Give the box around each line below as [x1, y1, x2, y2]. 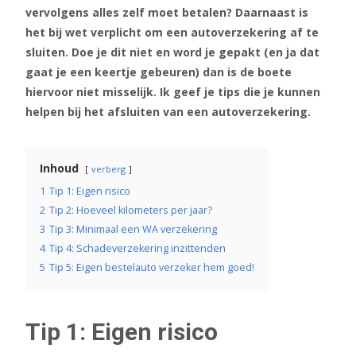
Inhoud [40, 161, 79, 176]
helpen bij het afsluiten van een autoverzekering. [25, 104, 311, 119]
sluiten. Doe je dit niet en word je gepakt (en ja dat [25, 44, 319, 60]
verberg [91, 163, 126, 175]
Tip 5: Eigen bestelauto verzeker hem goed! [49, 261, 254, 274]
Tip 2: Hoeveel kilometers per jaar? [49, 203, 212, 217]
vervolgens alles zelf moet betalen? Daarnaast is [25, 5, 308, 20]
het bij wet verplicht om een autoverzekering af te [25, 25, 319, 40]
